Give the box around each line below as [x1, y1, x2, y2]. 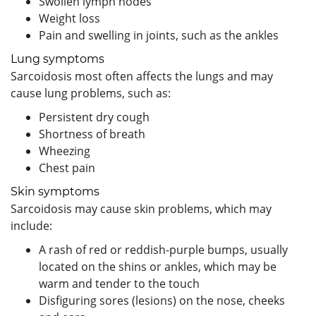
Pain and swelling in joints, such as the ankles [39, 27, 279, 43]
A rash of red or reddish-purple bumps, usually [39, 241, 288, 257]
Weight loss [39, 10, 100, 26]
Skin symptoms [11, 184, 99, 198]
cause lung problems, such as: [11, 85, 171, 101]
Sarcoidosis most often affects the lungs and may [11, 68, 273, 84]
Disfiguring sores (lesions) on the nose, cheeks [39, 292, 285, 308]
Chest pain [39, 159, 95, 176]
